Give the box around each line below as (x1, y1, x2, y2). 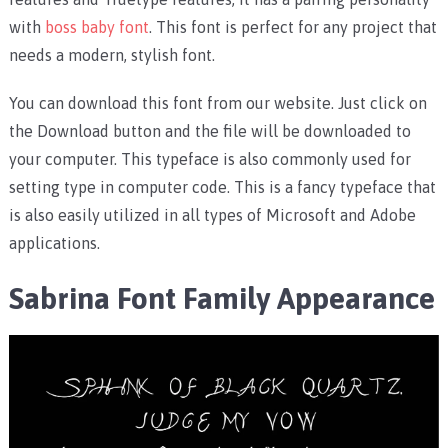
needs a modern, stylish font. (8, 46, 215, 65)
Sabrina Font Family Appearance (8, 281, 435, 316)
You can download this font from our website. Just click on (8, 94, 427, 113)
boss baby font (44, 18, 149, 37)
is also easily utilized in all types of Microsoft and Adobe (8, 206, 416, 225)
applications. (8, 234, 100, 253)
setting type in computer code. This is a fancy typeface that (8, 178, 436, 197)
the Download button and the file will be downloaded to (8, 122, 411, 141)
